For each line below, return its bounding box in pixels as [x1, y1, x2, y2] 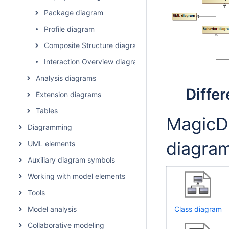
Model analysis [28, 204, 77, 213]
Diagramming [28, 123, 72, 131]
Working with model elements [28, 172, 125, 180]
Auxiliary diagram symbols [28, 155, 115, 164]
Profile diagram [44, 25, 95, 33]
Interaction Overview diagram [44, 57, 143, 66]
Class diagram [174, 204, 222, 213]
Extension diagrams [36, 90, 101, 99]
